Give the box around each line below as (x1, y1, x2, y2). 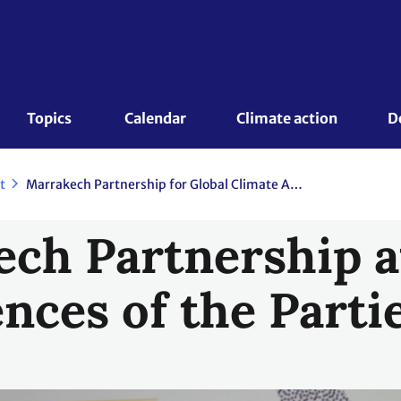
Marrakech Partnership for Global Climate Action (290, 176, 303, 193)
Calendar (124, 109, 186, 127)
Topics (27, 109, 75, 127)
